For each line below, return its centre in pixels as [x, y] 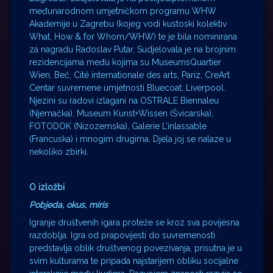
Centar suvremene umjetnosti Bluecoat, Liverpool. [127, 88]
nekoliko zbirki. [59, 152]
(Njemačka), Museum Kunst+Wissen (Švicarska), [121, 114]
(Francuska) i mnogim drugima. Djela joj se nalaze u [130, 139]
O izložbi [47, 187]
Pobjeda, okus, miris [69, 205]
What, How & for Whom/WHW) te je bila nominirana [133, 37]
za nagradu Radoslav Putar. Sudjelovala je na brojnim [133, 50]
